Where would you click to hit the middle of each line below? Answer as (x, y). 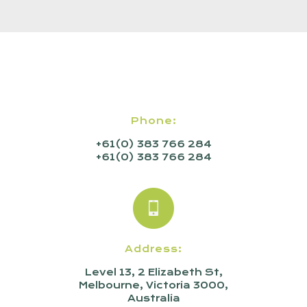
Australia (153, 298)
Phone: (153, 121)
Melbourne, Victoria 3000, (153, 285)
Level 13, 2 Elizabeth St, (153, 272)
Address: (153, 249)
